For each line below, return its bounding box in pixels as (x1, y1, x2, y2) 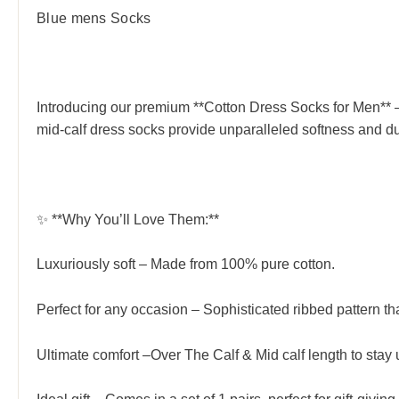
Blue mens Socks (37, 11, 151, 27)
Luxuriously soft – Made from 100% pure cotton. (37, 256, 335, 273)
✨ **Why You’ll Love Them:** (37, 211, 219, 227)
